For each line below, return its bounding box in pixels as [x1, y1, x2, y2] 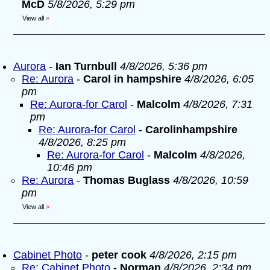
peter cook [92, 249, 146, 261]
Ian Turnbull [55, 60, 117, 72]
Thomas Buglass [83, 174, 170, 186]
